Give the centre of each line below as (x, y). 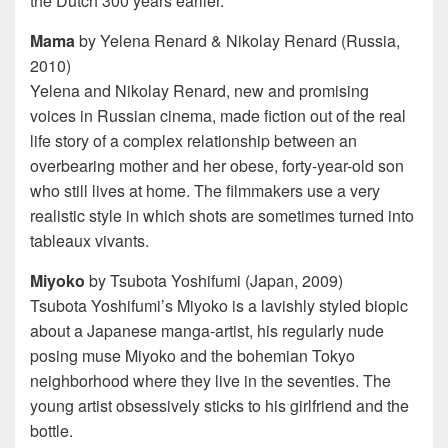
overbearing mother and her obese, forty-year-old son (217, 166)
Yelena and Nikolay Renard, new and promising (199, 91)
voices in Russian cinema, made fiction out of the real (218, 116)
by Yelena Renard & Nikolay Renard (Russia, (239, 41)
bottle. (51, 431)
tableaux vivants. (89, 241)
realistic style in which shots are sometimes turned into (222, 216)
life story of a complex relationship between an (193, 141)
